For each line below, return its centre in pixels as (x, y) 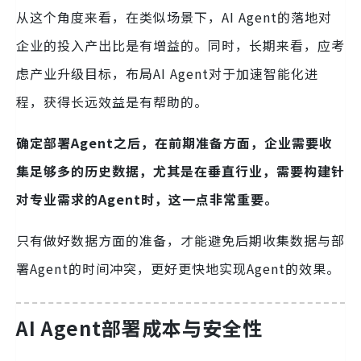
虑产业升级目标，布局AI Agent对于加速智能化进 (167, 74)
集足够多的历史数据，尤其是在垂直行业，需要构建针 (180, 171)
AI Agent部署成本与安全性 (139, 328)
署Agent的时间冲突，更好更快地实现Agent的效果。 (178, 269)
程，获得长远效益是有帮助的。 (112, 102)
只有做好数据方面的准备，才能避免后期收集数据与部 (180, 241)
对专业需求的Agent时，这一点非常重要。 (147, 199)
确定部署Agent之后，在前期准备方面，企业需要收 (174, 143)
